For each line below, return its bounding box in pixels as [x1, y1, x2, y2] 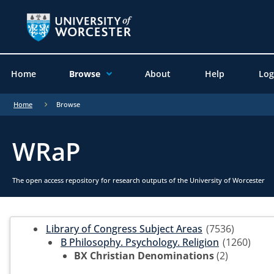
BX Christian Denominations [74, 248, 214, 262]
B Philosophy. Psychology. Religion [61, 235, 219, 249]
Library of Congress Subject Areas [46, 221, 202, 235]
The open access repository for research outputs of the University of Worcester [12, 175, 265, 185]
